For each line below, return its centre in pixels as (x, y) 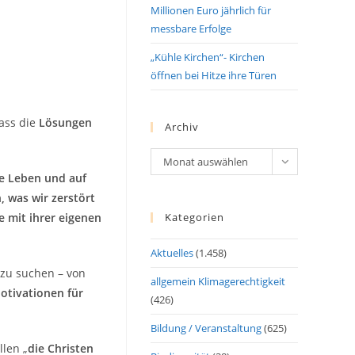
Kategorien (195, 217)
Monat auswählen (206, 162)
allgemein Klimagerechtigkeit (218, 281)
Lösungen (65, 122)
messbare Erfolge (191, 29)
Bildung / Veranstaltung (206, 328)
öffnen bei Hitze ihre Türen (214, 75)
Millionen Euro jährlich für (211, 10)
